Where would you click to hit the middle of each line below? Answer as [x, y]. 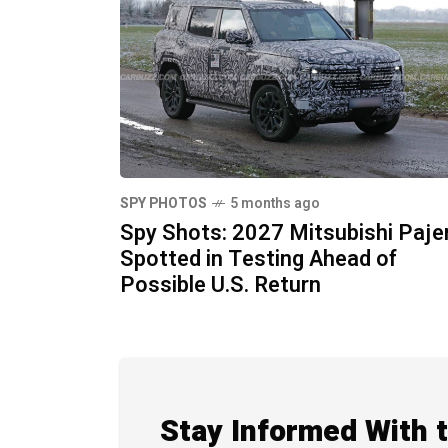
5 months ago [275, 204]
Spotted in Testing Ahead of [258, 259]
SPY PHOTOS [163, 204]
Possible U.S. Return [220, 285]
